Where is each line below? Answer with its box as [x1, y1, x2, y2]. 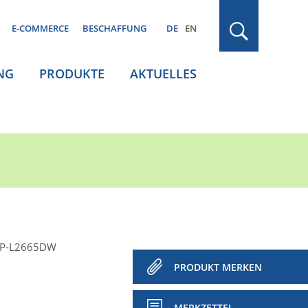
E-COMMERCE [12, 22, 69, 34]
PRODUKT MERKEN [174, 261, 262, 274]
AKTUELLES [130, 65, 197, 82]
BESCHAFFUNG [82, 22, 146, 34]
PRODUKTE [39, 65, 104, 82]
